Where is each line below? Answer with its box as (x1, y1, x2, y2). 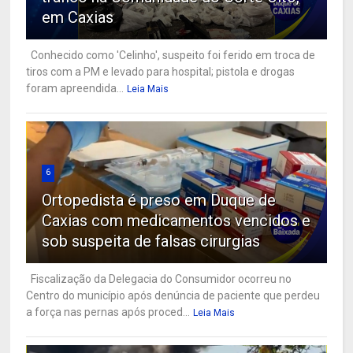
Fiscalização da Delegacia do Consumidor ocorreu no (26, 273, 292, 286)
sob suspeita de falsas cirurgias (42, 232, 261, 251)
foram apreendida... (26, 82, 124, 95)
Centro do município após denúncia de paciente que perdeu (26, 289, 321, 303)
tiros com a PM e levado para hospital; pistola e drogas (26, 65, 295, 79)
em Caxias (42, 8, 114, 28)
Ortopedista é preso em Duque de (42, 191, 277, 210)
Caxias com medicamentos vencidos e (42, 211, 311, 231)
